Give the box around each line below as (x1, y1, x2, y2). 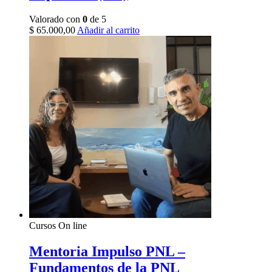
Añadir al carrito (77, 24, 140, 35)
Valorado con (29, 13, 83, 24)
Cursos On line (29, 220, 87, 231)
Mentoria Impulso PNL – (29, 243, 185, 259)
